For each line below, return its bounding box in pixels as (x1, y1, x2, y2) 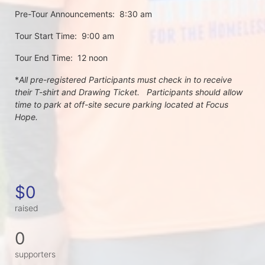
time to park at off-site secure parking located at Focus (15, 99, 228, 110)
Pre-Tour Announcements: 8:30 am (15, 9, 152, 20)
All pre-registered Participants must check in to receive (19, 75, 232, 85)
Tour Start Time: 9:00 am (15, 31, 114, 41)
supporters (15, 249, 56, 260)
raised (15, 203, 38, 214)
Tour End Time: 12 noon (15, 53, 108, 63)
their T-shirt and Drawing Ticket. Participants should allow (15, 87, 243, 98)
